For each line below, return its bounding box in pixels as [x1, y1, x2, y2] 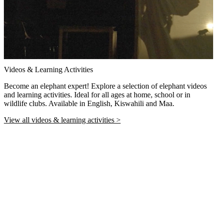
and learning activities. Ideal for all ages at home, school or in [4, 91, 190, 99]
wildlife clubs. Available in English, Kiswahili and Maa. [4, 99, 174, 108]
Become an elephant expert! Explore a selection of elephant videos [4, 82, 207, 91]
